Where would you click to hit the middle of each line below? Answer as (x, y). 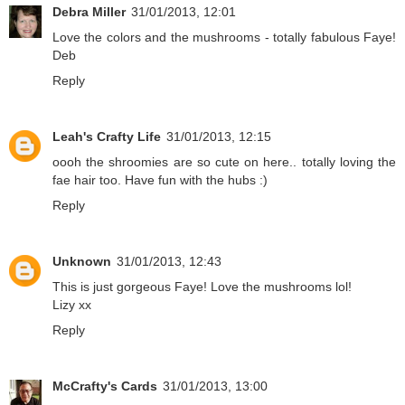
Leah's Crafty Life (107, 137)
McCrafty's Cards (105, 386)
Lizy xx (72, 305)
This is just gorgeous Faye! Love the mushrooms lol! (202, 287)
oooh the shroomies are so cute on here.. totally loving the (224, 162)
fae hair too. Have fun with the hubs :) (160, 180)
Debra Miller (89, 12)
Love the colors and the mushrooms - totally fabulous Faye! (224, 38)
